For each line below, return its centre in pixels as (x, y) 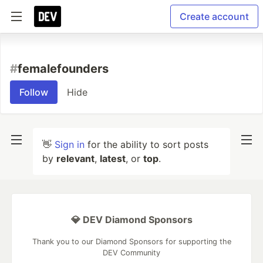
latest (113, 159)
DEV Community (131, 253)
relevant (75, 159)
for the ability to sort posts (146, 144)
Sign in (70, 144)
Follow (34, 92)
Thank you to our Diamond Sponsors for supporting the (131, 242)
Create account (214, 16)
